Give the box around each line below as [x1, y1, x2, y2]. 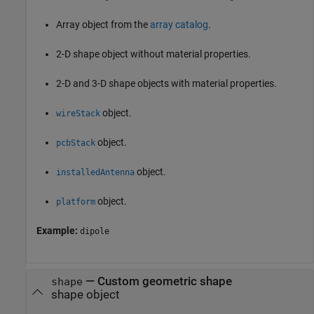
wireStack [56, 108, 100, 118]
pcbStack [56, 137, 95, 148]
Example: [36, 224, 80, 236]
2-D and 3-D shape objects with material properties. [56, 77, 277, 89]
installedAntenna [56, 167, 135, 177]
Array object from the [56, 18, 150, 30]
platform [56, 196, 95, 207]
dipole [80, 226, 109, 236]
